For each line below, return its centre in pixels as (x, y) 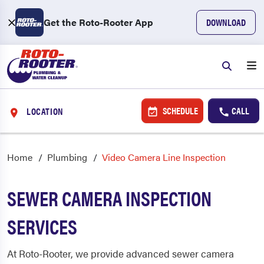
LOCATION (45, 111)
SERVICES (42, 226)
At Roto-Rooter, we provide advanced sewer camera (121, 253)
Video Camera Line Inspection (164, 157)
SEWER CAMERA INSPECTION (109, 198)
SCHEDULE (179, 110)
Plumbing (67, 157)
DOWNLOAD (226, 22)
